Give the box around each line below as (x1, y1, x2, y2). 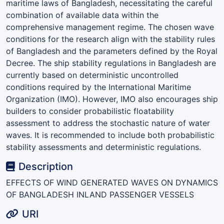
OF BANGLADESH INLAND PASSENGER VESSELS (6, 189, 194, 199)
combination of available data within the (6, 9, 158, 20)
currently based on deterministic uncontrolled (6, 69, 178, 80)
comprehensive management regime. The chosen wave (6, 21, 214, 32)
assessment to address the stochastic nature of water (6, 117, 210, 128)
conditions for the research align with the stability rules (6, 33, 215, 44)
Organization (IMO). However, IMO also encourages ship (6, 93, 218, 104)
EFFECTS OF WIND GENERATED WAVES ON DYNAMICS (6, 177, 218, 187)
